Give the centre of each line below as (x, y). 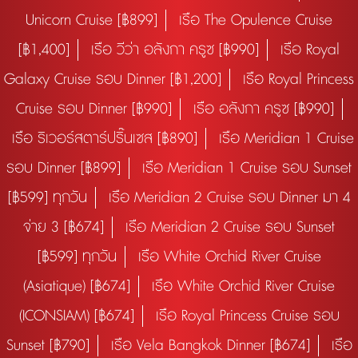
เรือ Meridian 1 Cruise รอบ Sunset (247, 168)
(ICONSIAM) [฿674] (76, 316)
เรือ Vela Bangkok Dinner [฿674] (210, 346)
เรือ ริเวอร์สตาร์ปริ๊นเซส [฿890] (105, 139)
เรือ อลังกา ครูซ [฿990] (263, 109)
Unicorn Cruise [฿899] (91, 20)
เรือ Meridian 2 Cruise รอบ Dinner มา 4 (229, 198)
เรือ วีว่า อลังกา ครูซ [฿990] (175, 50)
